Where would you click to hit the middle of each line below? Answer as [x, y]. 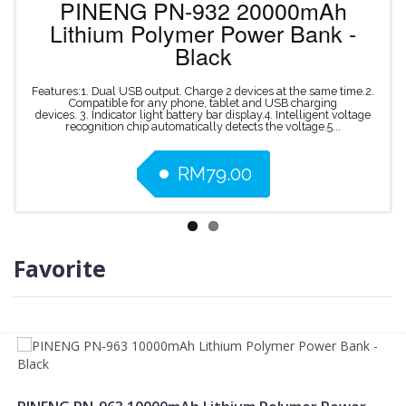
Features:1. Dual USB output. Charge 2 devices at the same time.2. [203, 91]
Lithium [87, 33]
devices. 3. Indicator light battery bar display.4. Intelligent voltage [203, 115]
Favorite [60, 268]
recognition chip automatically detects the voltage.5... [203, 126]
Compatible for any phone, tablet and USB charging [203, 103]
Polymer [172, 33]
